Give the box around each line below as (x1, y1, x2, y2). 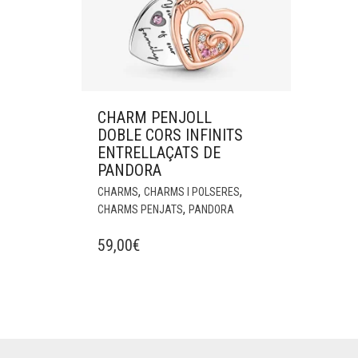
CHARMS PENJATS (97, 203, 183, 217)
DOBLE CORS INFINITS (97, 125, 243, 145)
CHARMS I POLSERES (144, 185, 240, 199)
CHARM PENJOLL (97, 108, 212, 128)
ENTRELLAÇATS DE (97, 143, 221, 163)
